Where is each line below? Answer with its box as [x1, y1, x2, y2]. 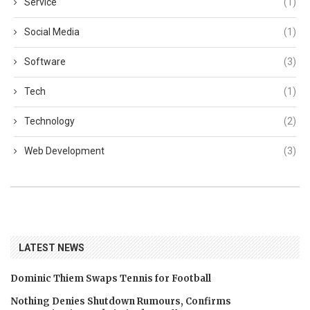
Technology [24, 115, 75, 127]
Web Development [24, 145, 104, 156]
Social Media [24, 26, 80, 37]
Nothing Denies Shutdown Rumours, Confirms [10, 295, 231, 307]
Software [24, 55, 66, 67]
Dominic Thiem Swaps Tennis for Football [10, 272, 211, 284]
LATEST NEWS [19, 241, 84, 253]
